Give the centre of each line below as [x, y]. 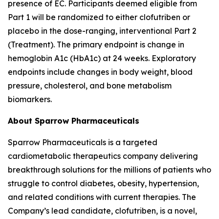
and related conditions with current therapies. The [102, 197]
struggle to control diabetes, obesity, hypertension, [103, 183]
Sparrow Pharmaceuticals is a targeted [83, 142]
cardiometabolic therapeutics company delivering [103, 156]
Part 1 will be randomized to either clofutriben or [99, 17]
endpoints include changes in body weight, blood [100, 72]
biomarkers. [30, 99]
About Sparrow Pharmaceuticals [74, 121]
